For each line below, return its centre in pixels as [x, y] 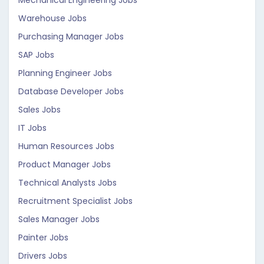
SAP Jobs [36, 55]
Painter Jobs [43, 237]
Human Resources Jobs [66, 146]
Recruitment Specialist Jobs [75, 201]
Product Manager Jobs [65, 164]
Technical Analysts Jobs [67, 183]
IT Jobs [32, 128]
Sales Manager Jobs [59, 219]
